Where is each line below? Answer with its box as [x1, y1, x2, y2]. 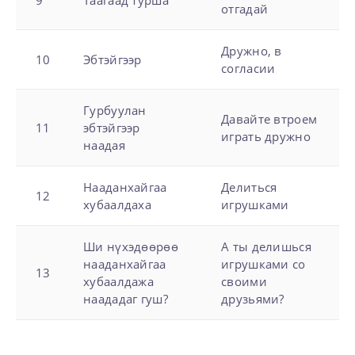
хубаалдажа [83, 273, 155, 289]
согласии [221, 59, 276, 76]
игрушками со [221, 255, 306, 272]
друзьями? [221, 290, 284, 307]
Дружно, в [221, 42, 282, 59]
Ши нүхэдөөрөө [83, 238, 178, 254]
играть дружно [221, 128, 311, 144]
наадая [83, 136, 125, 153]
